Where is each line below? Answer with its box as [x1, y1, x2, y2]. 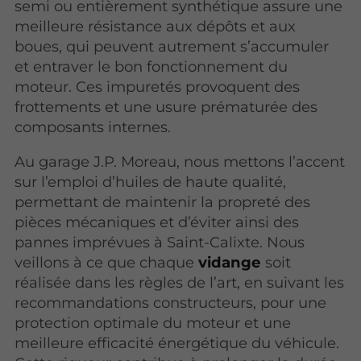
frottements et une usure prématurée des [15, 98, 318, 117]
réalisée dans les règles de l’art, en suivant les [15, 273, 345, 293]
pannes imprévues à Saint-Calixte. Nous [15, 233, 305, 252]
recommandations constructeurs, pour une [15, 293, 327, 313]
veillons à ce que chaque [15, 253, 199, 272]
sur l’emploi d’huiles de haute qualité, [15, 172, 287, 192]
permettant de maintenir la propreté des [15, 193, 311, 212]
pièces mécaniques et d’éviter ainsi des [15, 213, 300, 232]
